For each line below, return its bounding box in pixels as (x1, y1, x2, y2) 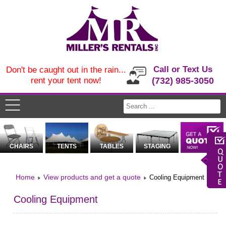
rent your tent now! (30, 76, 101, 85)
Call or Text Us (153, 65, 213, 74)
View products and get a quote (43, 173, 141, 182)
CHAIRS (10, 143, 34, 150)
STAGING (143, 143, 171, 150)
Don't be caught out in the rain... (6, 65, 126, 75)
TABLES (100, 143, 124, 150)
